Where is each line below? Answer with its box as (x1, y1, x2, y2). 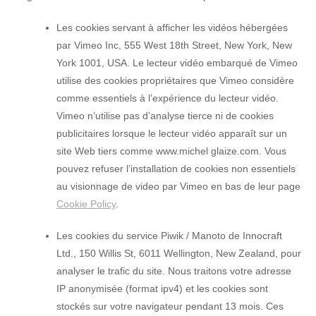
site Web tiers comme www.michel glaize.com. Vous (56, 145, 286, 157)
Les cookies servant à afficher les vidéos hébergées (56, 21, 288, 33)
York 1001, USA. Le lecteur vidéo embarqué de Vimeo (56, 56, 298, 68)
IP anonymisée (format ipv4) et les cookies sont (56, 282, 268, 294)
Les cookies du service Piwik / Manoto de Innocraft (56, 229, 282, 241)
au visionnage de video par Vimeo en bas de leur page (56, 180, 300, 192)
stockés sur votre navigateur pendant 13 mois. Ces (56, 300, 284, 312)
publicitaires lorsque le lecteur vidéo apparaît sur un (56, 127, 287, 139)
